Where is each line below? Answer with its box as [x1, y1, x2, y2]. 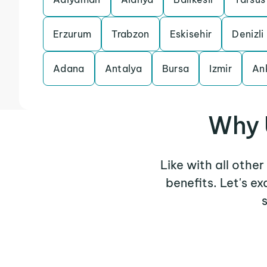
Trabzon [111, 28, 150, 40]
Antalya [104, 63, 142, 74]
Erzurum [53, 28, 92, 40]
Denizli [232, 28, 264, 40]
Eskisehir [169, 28, 212, 40]
